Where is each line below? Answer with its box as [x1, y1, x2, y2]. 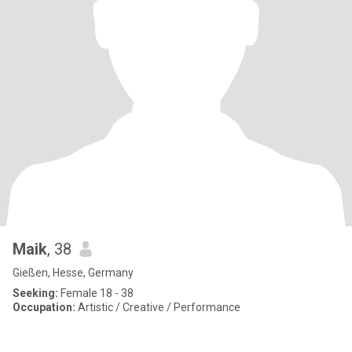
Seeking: [13, 287, 58, 299]
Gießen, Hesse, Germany [13, 266, 134, 279]
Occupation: [13, 301, 75, 313]
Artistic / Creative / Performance [75, 301, 240, 313]
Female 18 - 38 [58, 287, 134, 299]
